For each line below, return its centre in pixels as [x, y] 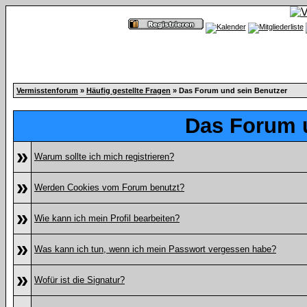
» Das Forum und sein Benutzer [229, 90]
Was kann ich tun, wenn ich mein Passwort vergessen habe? [155, 249]
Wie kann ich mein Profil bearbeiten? [107, 218]
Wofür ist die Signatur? [79, 280]
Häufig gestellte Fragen [128, 90]
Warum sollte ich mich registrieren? [104, 157]
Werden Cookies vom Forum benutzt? [109, 187]
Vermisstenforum [47, 90]
